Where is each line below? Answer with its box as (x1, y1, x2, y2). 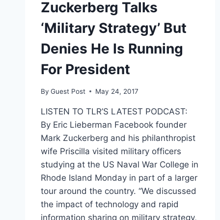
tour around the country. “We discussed (41, 186, 196, 196)
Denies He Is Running (41, 40, 183, 57)
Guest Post (51, 87, 86, 95)
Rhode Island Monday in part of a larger (41, 172, 197, 183)
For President (41, 61, 130, 78)
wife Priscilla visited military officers (41, 146, 181, 156)
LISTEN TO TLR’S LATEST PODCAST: (41, 106, 188, 116)
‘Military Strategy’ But (41, 20, 187, 37)
